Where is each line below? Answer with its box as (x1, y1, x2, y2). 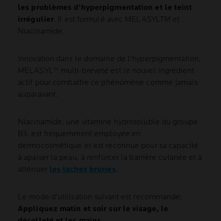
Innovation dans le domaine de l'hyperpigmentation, (18, 54, 201, 64)
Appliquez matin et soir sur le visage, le (18, 204, 169, 214)
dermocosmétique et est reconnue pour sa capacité (18, 141, 198, 151)
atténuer (18, 165, 49, 175)
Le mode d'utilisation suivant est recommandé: (18, 192, 183, 202)
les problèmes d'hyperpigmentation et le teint (18, 3, 192, 13)
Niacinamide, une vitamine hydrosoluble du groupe (18, 117, 198, 127)
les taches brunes (49, 165, 116, 175)
